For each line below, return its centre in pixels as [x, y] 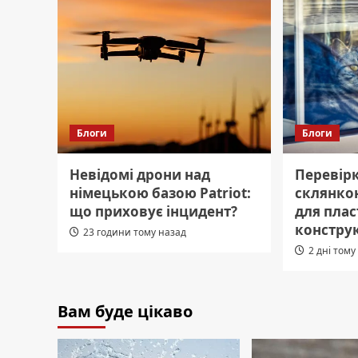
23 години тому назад [135, 232]
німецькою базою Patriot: [160, 193]
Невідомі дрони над [140, 174]
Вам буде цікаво [125, 311]
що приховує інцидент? [153, 211]
